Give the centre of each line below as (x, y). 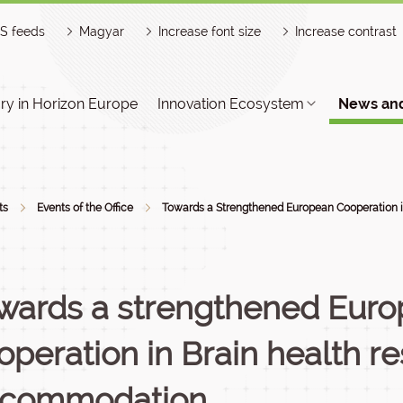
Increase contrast (346, 31)
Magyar (102, 31)
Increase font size (210, 31)
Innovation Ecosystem (231, 104)
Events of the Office (85, 208)
